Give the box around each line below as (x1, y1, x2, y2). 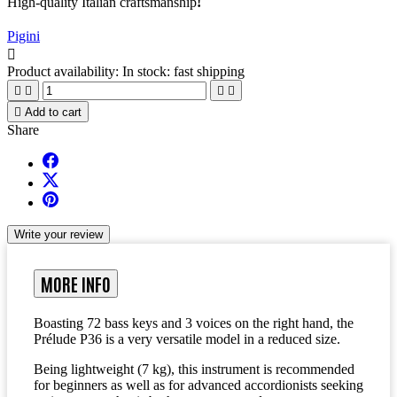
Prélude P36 (34, 331, 102, 347)
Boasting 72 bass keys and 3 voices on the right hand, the (34, 315, 354, 331)
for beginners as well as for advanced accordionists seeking (34, 378, 363, 393)
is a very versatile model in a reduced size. (102, 331, 340, 347)
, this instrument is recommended (171, 362, 354, 378)
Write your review (14, 227, 103, 241)
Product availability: (7, 63, 119, 79)
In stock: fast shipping (122, 63, 245, 79)
